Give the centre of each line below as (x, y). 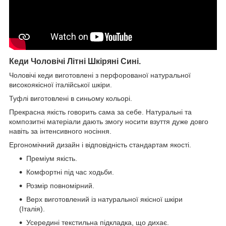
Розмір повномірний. (60, 185)
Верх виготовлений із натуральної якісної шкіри (104, 199)
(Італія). (32, 209)
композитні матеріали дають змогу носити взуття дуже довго (109, 121)
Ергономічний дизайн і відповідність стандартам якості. (100, 145)
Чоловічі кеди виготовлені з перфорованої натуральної (100, 75)
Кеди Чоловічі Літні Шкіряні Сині (74, 61)
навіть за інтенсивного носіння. (60, 131)
